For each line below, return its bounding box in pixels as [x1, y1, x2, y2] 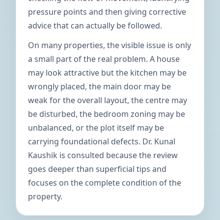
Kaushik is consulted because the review [28, 150, 178, 161]
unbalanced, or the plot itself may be [28, 122, 164, 133]
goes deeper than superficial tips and [28, 164, 166, 174]
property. [28, 191, 62, 202]
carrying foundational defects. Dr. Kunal [28, 136, 175, 147]
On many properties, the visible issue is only [28, 40, 191, 51]
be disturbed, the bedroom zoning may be [28, 109, 185, 119]
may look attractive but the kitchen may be [28, 67, 187, 78]
